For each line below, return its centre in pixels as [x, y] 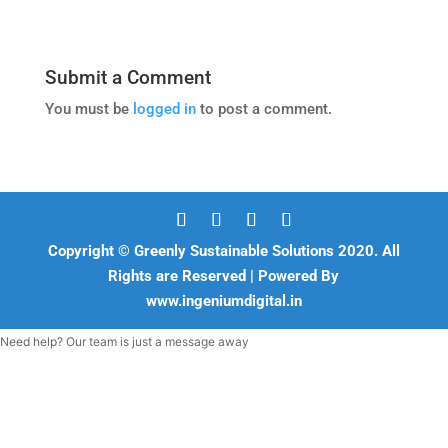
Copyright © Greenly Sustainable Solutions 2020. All [223, 251]
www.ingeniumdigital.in [223, 301]
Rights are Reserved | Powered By [224, 276]
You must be [88, 109]
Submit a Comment [127, 77]
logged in [164, 109]
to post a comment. [263, 109]
